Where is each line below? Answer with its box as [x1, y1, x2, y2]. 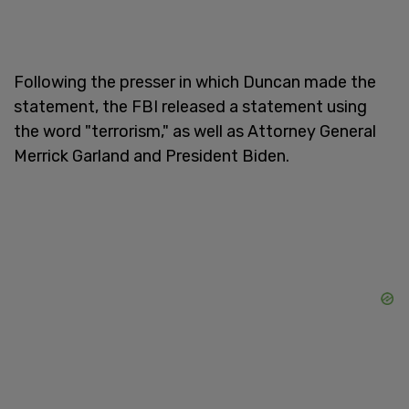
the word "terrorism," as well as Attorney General [14, 121, 376, 142]
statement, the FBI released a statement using [14, 96, 367, 117]
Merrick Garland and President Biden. [14, 145, 289, 166]
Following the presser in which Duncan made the [14, 71, 376, 92]
